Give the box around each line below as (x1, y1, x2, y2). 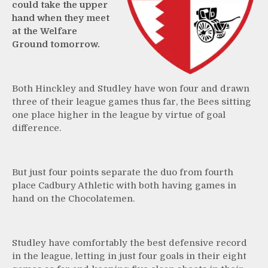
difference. (12, 122, 61, 133)
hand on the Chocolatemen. (12, 193, 135, 204)
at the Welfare (12, 25, 77, 36)
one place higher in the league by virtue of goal (12, 109, 226, 120)
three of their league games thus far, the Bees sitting (12, 96, 251, 107)
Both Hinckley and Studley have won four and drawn (12, 83, 249, 94)
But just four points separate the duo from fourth (12, 166, 233, 178)
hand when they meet (12, 12, 109, 23)
